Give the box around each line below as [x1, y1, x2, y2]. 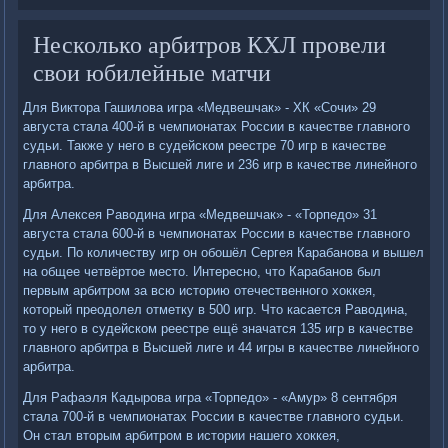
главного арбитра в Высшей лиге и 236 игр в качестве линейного [23, 157, 418, 173]
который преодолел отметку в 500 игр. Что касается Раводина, [23, 302, 409, 318]
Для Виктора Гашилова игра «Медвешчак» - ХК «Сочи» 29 [23, 100, 377, 116]
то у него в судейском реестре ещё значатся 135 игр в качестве [23, 321, 414, 337]
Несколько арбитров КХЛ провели [33, 28, 387, 61]
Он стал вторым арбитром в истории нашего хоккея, [23, 428, 341, 444]
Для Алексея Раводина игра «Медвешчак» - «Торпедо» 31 [23, 207, 378, 223]
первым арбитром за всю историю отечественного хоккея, [23, 283, 377, 299]
